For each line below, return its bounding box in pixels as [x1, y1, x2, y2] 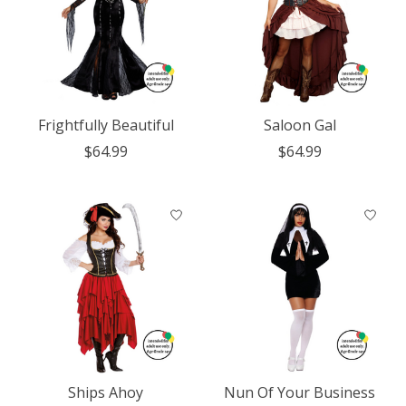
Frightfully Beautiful [37, 115, 174, 136]
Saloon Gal [263, 115, 336, 136]
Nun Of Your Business [224, 382, 376, 403]
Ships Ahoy [68, 382, 144, 403]
